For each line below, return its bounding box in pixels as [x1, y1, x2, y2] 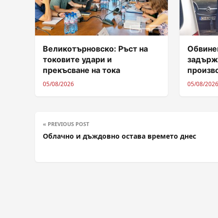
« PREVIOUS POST [43, 120, 89, 127]
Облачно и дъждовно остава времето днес [43, 131, 198, 141]
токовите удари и [43, 54, 112, 64]
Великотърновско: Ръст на [43, 43, 148, 54]
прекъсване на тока [43, 65, 120, 75]
